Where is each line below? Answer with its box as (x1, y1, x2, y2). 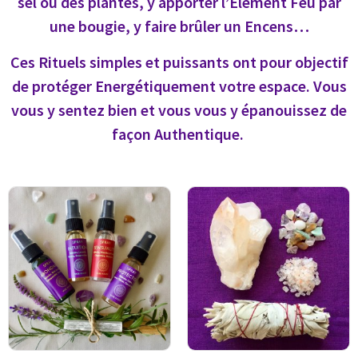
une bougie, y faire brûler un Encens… (49, 16, 309, 36)
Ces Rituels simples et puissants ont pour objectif (10, 52, 348, 72)
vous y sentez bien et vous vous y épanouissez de (11, 100, 347, 120)
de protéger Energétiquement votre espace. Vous (11, 76, 347, 96)
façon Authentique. (111, 124, 244, 144)
